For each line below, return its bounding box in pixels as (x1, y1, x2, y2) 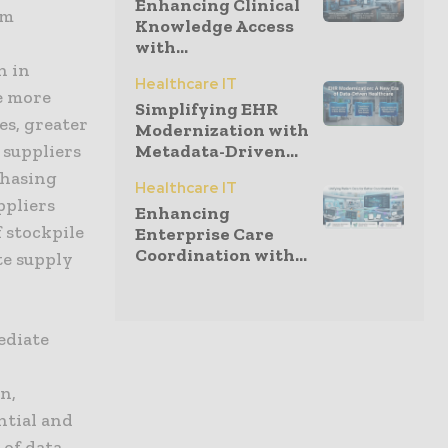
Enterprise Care (135, 223, 274, 246)
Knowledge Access (135, 15, 294, 38)
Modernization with (135, 119, 309, 142)
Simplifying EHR (135, 98, 278, 121)
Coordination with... (135, 244, 307, 267)
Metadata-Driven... (135, 140, 298, 163)
